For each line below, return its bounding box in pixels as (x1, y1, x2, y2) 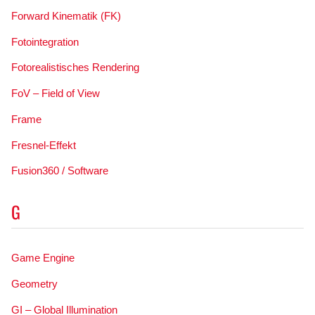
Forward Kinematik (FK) (11, 9, 121, 22)
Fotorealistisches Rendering (11, 61, 139, 74)
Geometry (11, 277, 58, 290)
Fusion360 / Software (11, 165, 108, 177)
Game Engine (11, 252, 75, 264)
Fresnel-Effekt (11, 139, 76, 151)
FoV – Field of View (11, 87, 100, 99)
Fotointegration (11, 35, 79, 48)
